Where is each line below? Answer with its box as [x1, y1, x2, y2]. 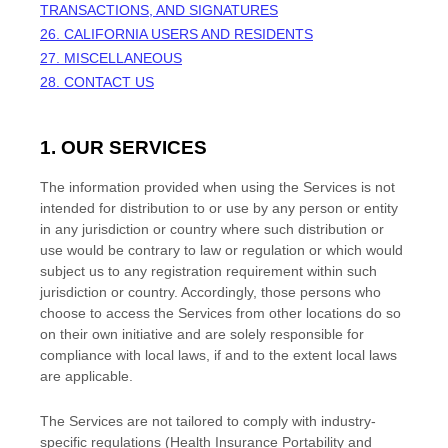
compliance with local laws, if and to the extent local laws [40, 347, 397, 364]
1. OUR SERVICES [40, 136, 207, 158]
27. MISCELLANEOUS [40, 49, 182, 66]
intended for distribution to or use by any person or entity [40, 200, 398, 217]
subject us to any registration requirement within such [40, 263, 377, 280]
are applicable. [40, 368, 133, 385]
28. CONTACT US [40, 73, 154, 90]
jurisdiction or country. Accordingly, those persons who [40, 284, 381, 301]
